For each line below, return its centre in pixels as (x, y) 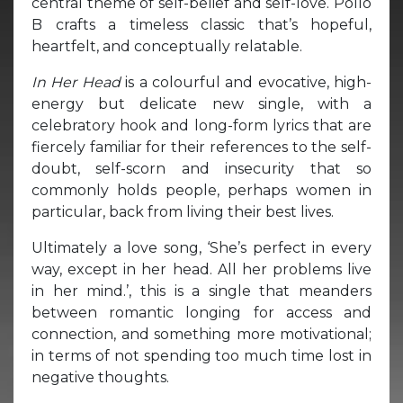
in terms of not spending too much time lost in (201, 355)
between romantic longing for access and (201, 312)
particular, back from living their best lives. (183, 211)
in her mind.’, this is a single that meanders (201, 291)
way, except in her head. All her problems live (201, 269)
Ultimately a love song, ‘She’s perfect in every (201, 247)
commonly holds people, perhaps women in (201, 190)
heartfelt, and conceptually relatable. (167, 46)
